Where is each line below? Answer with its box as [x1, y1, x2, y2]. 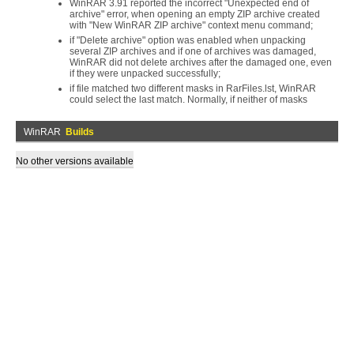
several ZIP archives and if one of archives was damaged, [70, 46, 316, 57]
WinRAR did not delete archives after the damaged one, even [70, 57, 332, 68]
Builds [66, 126, 94, 137]
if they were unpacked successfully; [70, 68, 220, 79]
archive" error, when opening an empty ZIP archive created [70, 9, 320, 20]
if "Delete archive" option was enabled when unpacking [70, 35, 306, 46]
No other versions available [16, 156, 134, 167]
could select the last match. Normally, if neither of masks [70, 94, 307, 105]
